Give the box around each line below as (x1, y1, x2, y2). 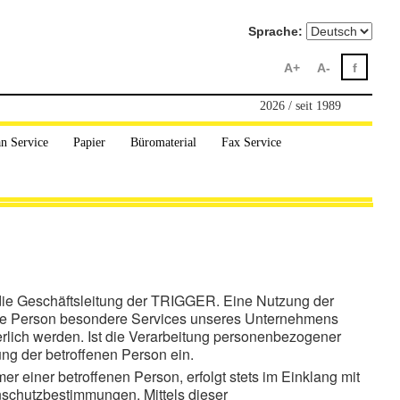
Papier (73, 136, 105, 149)
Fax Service (221, 136, 281, 149)
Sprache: (248, 24, 303, 38)
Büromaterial (130, 136, 196, 149)
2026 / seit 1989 (260, 99, 341, 112)
